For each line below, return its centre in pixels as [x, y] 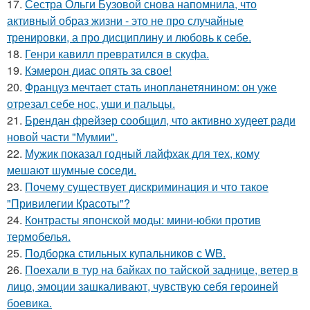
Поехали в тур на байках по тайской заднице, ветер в [162, 270]
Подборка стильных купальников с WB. [125, 253]
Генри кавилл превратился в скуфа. [117, 54]
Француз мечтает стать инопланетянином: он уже [151, 87]
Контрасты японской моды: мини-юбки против [143, 220]
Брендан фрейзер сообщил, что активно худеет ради [160, 120]
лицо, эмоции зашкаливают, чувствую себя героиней [143, 286]
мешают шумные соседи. [72, 170]
